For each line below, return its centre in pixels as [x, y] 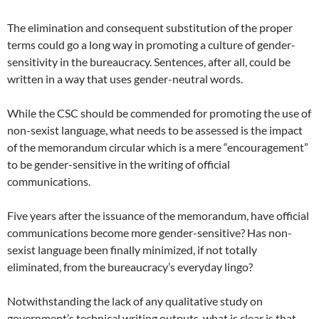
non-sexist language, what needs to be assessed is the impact [155, 130]
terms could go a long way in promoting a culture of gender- [151, 45]
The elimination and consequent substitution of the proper [150, 28]
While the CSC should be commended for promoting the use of [159, 113]
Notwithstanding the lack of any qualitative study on [135, 301]
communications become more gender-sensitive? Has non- [150, 233]
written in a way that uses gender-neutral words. [125, 79]
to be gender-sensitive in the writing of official [119, 164]
